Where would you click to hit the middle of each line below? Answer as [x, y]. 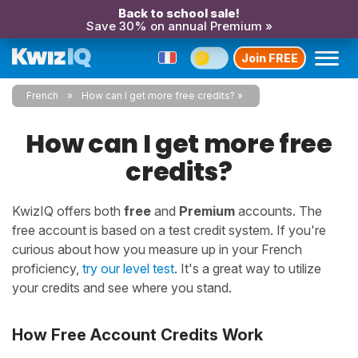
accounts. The [278, 211]
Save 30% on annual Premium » [179, 26]
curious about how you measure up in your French [157, 249]
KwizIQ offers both [68, 211]
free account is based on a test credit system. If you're [169, 230]
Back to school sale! [179, 13]
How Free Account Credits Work [137, 335]
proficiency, [47, 268]
